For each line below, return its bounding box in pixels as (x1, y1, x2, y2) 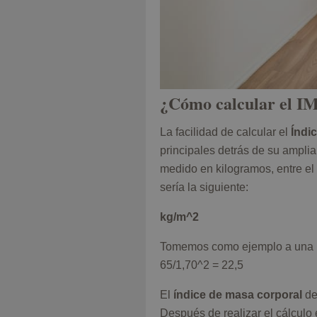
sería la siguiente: (160, 181, 248, 194)
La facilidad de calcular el (160, 126, 288, 139)
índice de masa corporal (173, 289, 305, 301)
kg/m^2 (160, 211, 199, 224)
